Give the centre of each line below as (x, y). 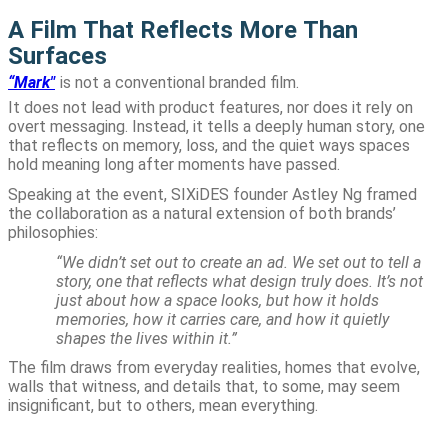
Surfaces (57, 56)
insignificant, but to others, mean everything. (163, 406)
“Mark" (31, 83)
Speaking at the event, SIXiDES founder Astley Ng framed (212, 195)
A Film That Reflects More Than (183, 30)
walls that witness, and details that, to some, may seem (204, 387)
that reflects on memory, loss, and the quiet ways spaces (209, 146)
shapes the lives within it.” (146, 338)
